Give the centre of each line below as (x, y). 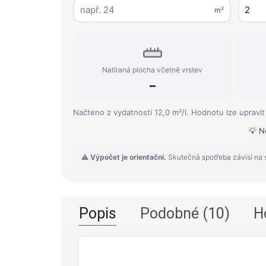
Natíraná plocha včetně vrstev (152, 69)
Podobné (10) (185, 213)
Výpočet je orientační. (128, 157)
